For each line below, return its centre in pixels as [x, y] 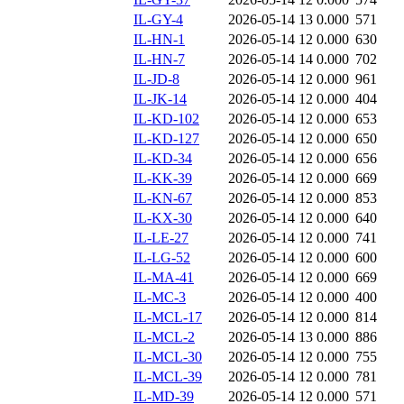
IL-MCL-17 [168, 317]
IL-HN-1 [159, 40]
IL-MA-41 [164, 278]
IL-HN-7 [159, 60]
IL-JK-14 [160, 99]
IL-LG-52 [162, 258]
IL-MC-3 [160, 298]
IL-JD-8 [156, 79]
